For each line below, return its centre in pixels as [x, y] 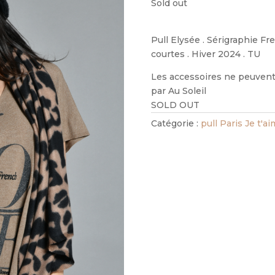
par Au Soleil [178, 91]
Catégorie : [176, 123]
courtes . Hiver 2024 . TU [205, 54]
